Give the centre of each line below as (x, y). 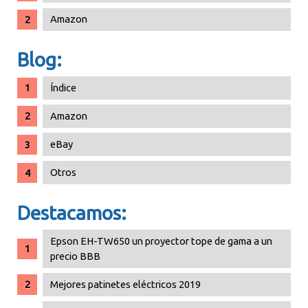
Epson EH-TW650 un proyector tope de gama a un (162, 241)
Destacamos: (72, 213)
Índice (64, 88)
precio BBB (76, 256)
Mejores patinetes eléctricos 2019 (126, 284)
